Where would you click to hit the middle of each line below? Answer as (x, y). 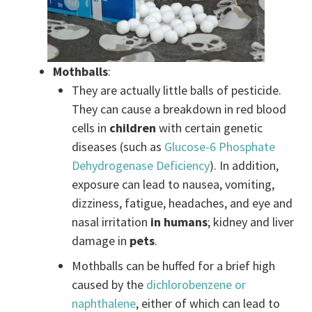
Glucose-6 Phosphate (220, 146)
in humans (178, 221)
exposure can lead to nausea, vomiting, (173, 184)
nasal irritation (110, 221)
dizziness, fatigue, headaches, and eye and (182, 203)
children (133, 127)
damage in (101, 240)
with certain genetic (210, 127)
